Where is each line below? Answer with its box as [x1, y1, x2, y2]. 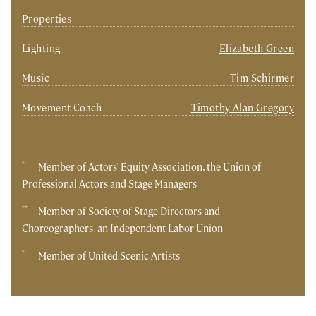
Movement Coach [22, 101, 102, 114]
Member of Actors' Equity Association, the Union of [38, 160, 261, 174]
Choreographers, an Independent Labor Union [22, 221, 223, 235]
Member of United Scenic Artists [38, 249, 180, 262]
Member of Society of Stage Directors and [38, 205, 220, 218]
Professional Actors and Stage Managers [22, 177, 197, 190]
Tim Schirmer [229, 71, 294, 85]
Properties [22, 12, 72, 25]
